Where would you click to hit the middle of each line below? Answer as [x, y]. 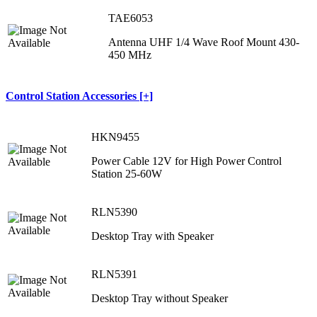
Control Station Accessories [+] [79, 96]
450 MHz [130, 54]
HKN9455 [115, 137]
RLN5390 [114, 212]
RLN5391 [114, 275]
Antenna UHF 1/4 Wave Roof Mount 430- [204, 42]
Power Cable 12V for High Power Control [186, 161]
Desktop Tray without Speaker [160, 299]
